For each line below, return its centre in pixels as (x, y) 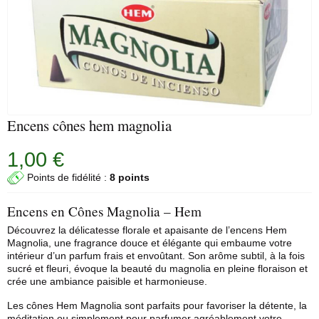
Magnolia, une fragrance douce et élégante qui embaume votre (150, 243)
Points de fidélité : (67, 177)
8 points (130, 177)
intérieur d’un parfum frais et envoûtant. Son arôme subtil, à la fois (156, 256)
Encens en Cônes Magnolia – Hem (104, 211)
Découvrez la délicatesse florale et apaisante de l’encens (136, 230)
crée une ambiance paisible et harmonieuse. (107, 281)
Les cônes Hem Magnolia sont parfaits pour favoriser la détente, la (157, 305)
